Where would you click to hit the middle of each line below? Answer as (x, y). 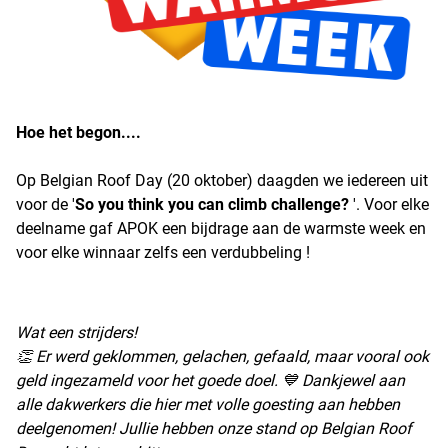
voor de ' (45, 204)
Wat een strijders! (76, 332)
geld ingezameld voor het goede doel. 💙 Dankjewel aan (210, 380)
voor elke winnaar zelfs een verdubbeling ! (165, 252)
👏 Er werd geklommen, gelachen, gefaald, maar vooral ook (222, 356)
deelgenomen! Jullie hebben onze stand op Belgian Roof (214, 428)
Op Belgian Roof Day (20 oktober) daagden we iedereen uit (222, 180)
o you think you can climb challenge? (217, 204)
